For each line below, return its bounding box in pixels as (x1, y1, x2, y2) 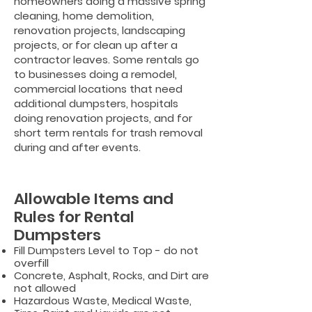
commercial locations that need (14, 81, 182, 96)
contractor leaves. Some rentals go (14, 52, 199, 67)
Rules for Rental (14, 206, 134, 228)
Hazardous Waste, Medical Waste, (14, 293, 192, 308)
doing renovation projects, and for (14, 111, 192, 125)
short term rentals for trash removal (14, 125, 203, 140)
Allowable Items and (14, 188, 173, 210)
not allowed (14, 281, 76, 295)
